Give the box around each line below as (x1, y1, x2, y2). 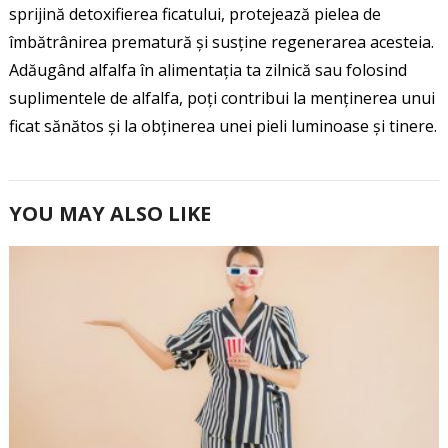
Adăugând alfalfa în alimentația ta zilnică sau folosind (8, 58, 407, 81)
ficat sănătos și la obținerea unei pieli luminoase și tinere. (8, 114, 437, 137)
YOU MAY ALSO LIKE (8, 199, 211, 227)
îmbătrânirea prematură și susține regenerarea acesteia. (8, 30, 434, 53)
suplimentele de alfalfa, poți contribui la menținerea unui (8, 86, 435, 109)
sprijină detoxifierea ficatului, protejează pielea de (8, 2, 381, 25)
